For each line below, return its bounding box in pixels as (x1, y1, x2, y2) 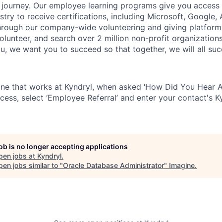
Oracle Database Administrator (63, 161, 164, 169)
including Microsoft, (111, 11, 185, 21)
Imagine (169, 161, 195, 169)
